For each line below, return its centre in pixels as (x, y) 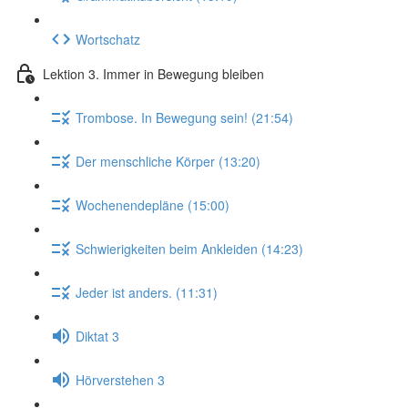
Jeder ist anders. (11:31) (147, 292)
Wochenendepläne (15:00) (153, 204)
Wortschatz (108, 39)
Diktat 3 (97, 336)
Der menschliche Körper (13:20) (168, 161)
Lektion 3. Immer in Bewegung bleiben (153, 73)
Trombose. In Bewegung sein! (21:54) (184, 117)
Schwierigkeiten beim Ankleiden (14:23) (189, 248)
